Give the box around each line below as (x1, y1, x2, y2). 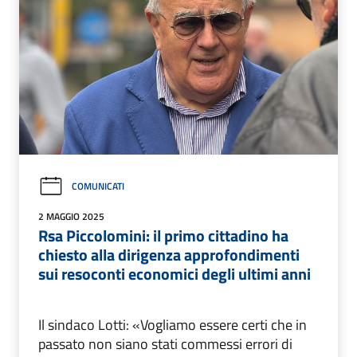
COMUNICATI (72, 178, 124, 194)
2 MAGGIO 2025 (38, 208, 104, 224)
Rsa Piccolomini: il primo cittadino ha (38, 222, 288, 248)
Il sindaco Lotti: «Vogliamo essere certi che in (38, 313, 307, 335)
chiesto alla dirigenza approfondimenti (38, 241, 300, 267)
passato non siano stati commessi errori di (38, 332, 292, 355)
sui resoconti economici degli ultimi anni (38, 261, 311, 286)
